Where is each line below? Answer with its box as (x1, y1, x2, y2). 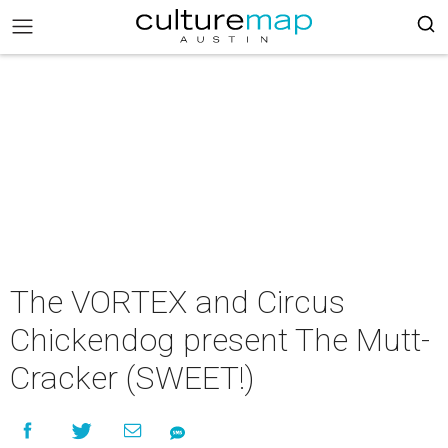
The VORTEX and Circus (10, 283, 345, 321)
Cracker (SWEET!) (10, 359, 255, 397)
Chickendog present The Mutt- (10, 321, 430, 359)
